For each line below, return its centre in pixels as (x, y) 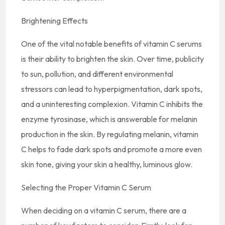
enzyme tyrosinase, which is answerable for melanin (109, 119)
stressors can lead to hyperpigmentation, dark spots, (112, 89)
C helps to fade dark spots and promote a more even (111, 149)
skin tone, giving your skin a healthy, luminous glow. (107, 164)
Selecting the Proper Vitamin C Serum (86, 187)
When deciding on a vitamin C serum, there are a (104, 210)
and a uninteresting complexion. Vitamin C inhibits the (112, 104)
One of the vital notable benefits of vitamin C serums (111, 44)
